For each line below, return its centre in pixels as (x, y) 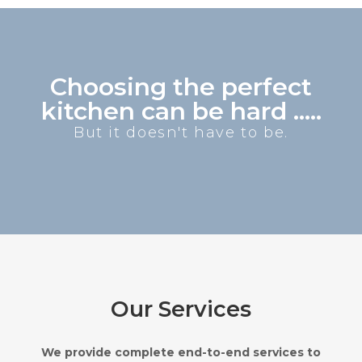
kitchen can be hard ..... (181, 111)
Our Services (181, 309)
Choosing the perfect (181, 87)
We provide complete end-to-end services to (181, 352)
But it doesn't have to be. (181, 133)
